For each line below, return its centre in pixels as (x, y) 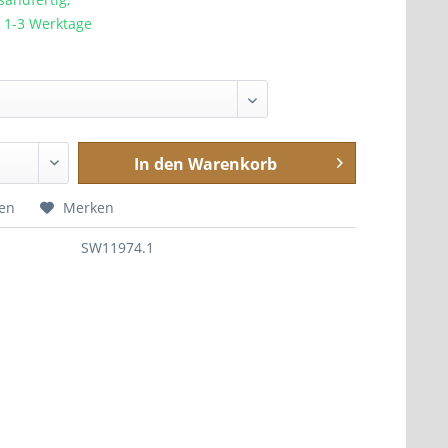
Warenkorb (232, 164)
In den (158, 164)
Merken (89, 207)
